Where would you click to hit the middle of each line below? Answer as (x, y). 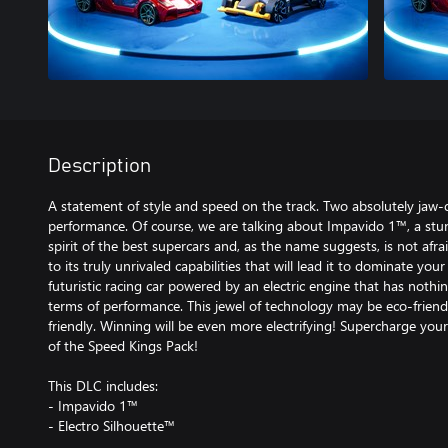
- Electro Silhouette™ (111, 425)
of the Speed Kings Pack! (123, 345)
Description (99, 165)
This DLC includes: (103, 385)
